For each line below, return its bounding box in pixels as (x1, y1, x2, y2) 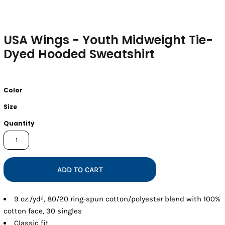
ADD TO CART (57, 165, 103, 175)
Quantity (4, 119, 35, 128)
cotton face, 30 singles (4, 206, 82, 215)
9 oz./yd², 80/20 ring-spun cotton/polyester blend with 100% (14, 194, 221, 203)
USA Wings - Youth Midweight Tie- (4, 31, 213, 48)
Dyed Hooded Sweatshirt (4, 45, 155, 62)
